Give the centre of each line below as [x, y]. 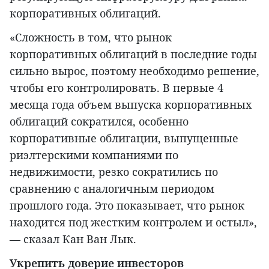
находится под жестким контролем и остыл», [133, 222]
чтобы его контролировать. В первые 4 [116, 88]
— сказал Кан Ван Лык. [73, 239]
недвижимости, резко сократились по [114, 172]
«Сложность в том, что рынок [91, 38]
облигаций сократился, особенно [99, 122]
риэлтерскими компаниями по [94, 155]
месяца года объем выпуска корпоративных [131, 105]
